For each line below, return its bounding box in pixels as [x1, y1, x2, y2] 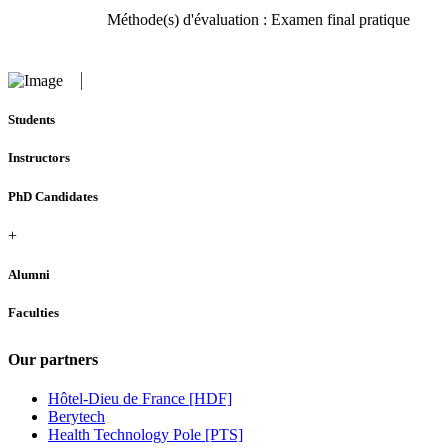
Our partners [8, 351, 98, 369]
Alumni [8, 266, 50, 282]
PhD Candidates [8, 188, 98, 204]
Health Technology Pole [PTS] [48, 426, 243, 444]
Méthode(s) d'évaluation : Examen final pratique [107, 11, 410, 28]
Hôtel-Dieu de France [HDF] [48, 390, 232, 408]
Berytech [48, 408, 105, 426]
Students [8, 112, 55, 128]
